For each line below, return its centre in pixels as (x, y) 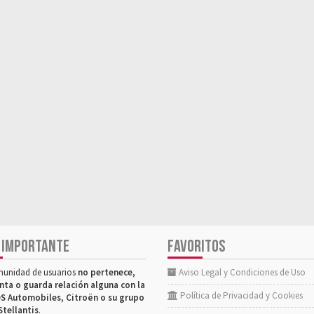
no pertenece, (107, 272)
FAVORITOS (197, 246)
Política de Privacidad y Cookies (240, 295)
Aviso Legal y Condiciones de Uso (241, 272)
